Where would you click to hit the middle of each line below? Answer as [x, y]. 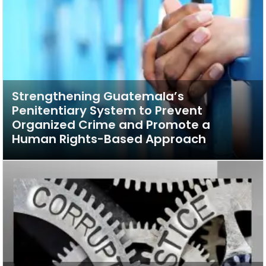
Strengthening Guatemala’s [98, 96]
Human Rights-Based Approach [109, 139]
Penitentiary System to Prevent [107, 110]
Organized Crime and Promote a [111, 124]
